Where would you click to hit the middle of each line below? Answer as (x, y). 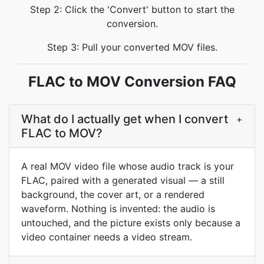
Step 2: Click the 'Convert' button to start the (132, 9)
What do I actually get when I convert (125, 119)
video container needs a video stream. (107, 237)
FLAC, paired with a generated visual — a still (123, 180)
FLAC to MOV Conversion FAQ (132, 82)
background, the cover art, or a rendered (113, 194)
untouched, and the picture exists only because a (131, 223)
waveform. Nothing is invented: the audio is (118, 209)
